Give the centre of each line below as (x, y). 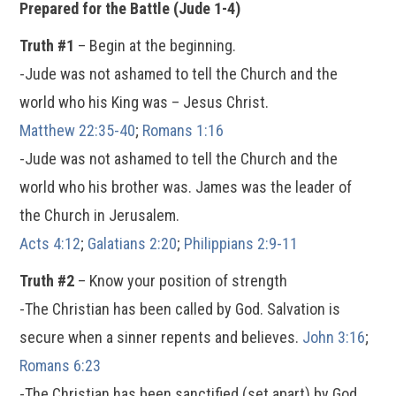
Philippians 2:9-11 (241, 244)
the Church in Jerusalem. (100, 215)
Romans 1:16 (183, 130)
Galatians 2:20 (133, 244)
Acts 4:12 (50, 244)
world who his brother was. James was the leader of (186, 187)
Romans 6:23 (61, 366)
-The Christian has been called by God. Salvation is (180, 309)
